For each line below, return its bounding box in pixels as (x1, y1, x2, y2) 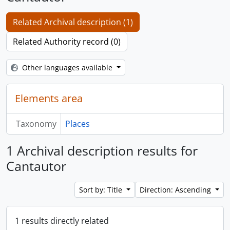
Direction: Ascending (140, 185, 214, 195)
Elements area (15, 91, 83, 105)
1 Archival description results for (6, 142, 198, 159)
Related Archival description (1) (13, 16, 133, 28)
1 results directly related (15, 215, 109, 226)
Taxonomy (15, 118, 56, 129)
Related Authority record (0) (13, 36, 121, 47)
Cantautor (6, 157, 66, 175)
